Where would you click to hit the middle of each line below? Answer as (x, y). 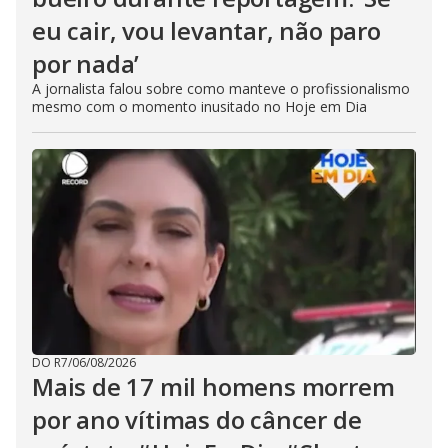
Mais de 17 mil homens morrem (213, 386)
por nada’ (86, 63)
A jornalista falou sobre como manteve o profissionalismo (221, 88)
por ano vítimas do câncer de (197, 419)
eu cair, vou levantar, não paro (206, 30)
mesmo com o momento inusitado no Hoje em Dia (199, 106)
